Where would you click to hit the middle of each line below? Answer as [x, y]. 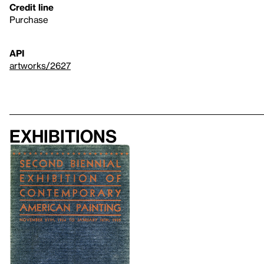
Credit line [32, 7]
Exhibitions [63, 136]
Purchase [29, 19]
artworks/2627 [40, 65]
